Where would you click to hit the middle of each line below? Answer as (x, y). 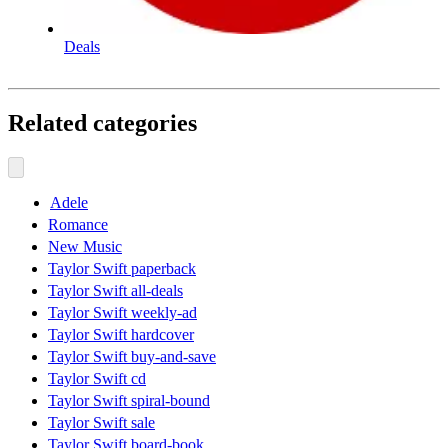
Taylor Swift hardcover (121, 335)
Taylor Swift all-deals (115, 291)
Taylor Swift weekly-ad (122, 313)
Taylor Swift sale (101, 423)
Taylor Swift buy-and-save (132, 357)
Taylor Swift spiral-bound (129, 401)
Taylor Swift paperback (122, 269)
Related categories (102, 123)
